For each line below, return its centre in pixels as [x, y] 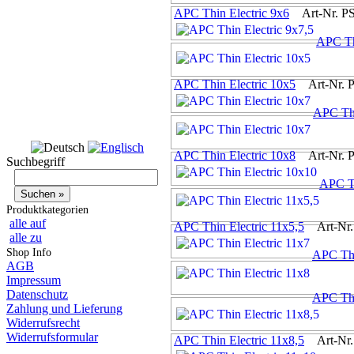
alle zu [26, 238]
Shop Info [29, 253]
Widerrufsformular [52, 337]
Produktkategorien [47, 210]
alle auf [28, 224]
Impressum [34, 281]
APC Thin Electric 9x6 [232, 13]
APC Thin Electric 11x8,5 [239, 341]
